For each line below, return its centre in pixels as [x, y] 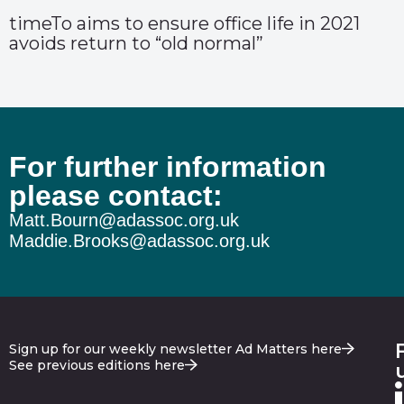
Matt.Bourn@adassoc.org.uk [124, 220]
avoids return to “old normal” [136, 44]
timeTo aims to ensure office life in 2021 [184, 24]
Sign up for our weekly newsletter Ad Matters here [175, 349]
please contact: [116, 196]
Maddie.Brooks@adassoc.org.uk [139, 241]
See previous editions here [97, 365]
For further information [168, 167]
